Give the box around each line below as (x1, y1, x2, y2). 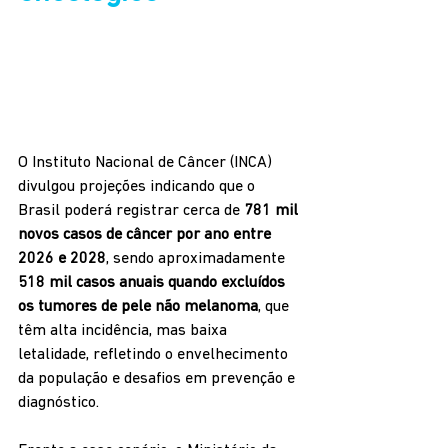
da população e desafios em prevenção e (18, 371, 299, 388)
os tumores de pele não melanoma (18, 299, 258, 316)
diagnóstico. (18, 395, 99, 412)
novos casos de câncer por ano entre (18, 227, 275, 244)
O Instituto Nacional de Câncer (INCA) (18, 155, 276, 172)
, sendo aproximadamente (106, 251, 289, 268)
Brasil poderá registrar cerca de (18, 203, 244, 220)
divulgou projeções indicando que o (18, 179, 259, 196)
